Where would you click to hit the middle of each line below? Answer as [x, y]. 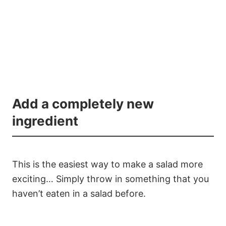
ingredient [45, 121]
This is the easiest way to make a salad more [107, 164]
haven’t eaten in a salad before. [79, 193]
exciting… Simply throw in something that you [110, 179]
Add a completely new [83, 103]
